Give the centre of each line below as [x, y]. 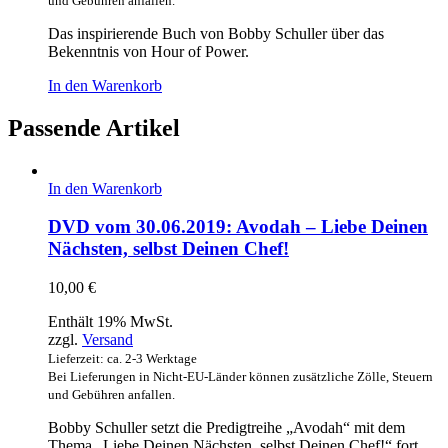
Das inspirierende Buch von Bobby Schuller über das [216, 33]
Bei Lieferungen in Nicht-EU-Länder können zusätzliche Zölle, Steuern [240, 376]
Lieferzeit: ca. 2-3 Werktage [122, 358]
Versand [107, 339]
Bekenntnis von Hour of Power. [148, 51]
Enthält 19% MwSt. [110, 321]
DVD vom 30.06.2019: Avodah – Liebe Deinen [238, 227]
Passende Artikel [94, 127]
